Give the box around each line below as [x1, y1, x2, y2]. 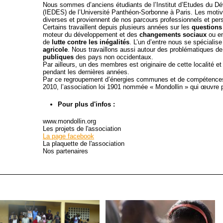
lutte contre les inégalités [51, 38, 129, 46]
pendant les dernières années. [42, 68, 129, 76]
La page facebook [42, 132, 94, 140]
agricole [42, 46, 68, 53]
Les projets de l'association [42, 125, 121, 132]
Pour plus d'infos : [57, 100, 115, 108]
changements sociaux [139, 31, 207, 38]
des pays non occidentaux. [73, 53, 153, 61]
